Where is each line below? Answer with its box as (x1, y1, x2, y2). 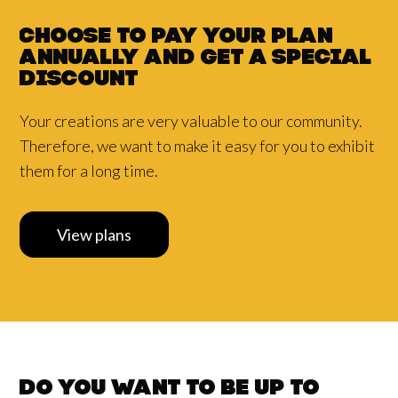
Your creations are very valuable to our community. (20, 111, 363, 131)
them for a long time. (20, 161, 159, 181)
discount (20, 69, 139, 92)
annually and (20, 48, 202, 70)
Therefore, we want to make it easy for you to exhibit (20, 136, 376, 156)
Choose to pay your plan (20, 27, 334, 49)
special (273, 48, 373, 70)
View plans (57, 225, 132, 245)
